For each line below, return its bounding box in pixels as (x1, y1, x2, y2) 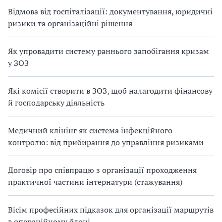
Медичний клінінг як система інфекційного (8, 124, 172, 136)
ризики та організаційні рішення (8, 17, 132, 29)
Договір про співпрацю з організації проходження (8, 164, 197, 175)
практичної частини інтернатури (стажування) (8, 176, 182, 187)
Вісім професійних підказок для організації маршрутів (8, 204, 214, 215)
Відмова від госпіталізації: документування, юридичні (8, 5, 213, 17)
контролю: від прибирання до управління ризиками (8, 136, 204, 148)
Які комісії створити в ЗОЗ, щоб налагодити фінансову (8, 85, 213, 96)
